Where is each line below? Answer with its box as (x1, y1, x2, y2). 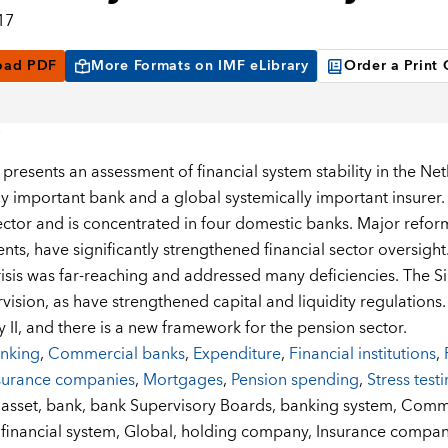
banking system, (279, 392, 401, 421)
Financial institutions (288, 340, 436, 369)
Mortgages (142, 366, 223, 395)
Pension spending (230, 366, 359, 395)
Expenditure (192, 340, 281, 369)
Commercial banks (47, 340, 185, 369)
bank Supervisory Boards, (89, 392, 280, 421)
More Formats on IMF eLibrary (91, 54, 309, 79)
